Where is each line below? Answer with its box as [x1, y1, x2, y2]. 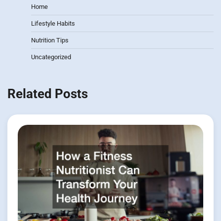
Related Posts [7, 86, 88, 101]
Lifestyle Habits [31, 20, 75, 28]
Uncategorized [31, 53, 71, 61]
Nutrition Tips [31, 37, 69, 44]
